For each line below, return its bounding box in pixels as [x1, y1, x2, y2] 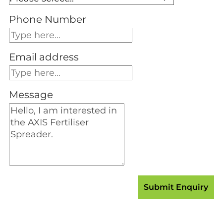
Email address [9, 51, 79, 63]
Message [9, 88, 53, 101]
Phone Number [9, 13, 86, 25]
